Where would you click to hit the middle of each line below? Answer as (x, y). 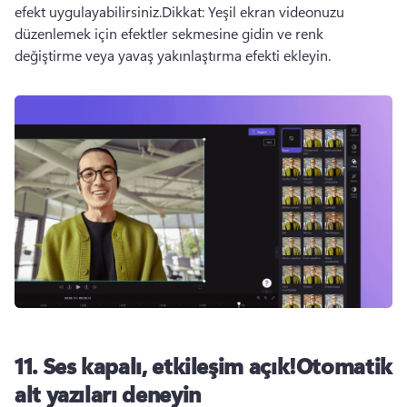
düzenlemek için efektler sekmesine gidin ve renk (169, 33)
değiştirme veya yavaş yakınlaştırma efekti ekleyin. (174, 55)
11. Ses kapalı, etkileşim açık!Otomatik (203, 365)
